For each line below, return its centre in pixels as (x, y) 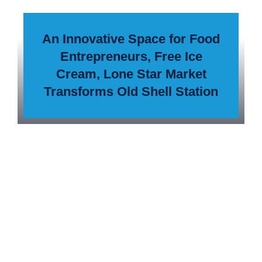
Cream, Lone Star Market (131, 74)
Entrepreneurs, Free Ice (131, 56)
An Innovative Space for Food (131, 39)
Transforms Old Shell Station (131, 92)
